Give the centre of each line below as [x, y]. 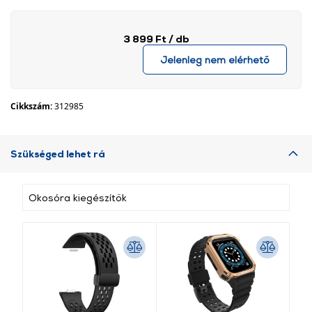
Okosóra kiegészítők [78, 197]
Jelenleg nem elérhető [215, 60]
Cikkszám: [32, 106]
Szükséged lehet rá [58, 154]
